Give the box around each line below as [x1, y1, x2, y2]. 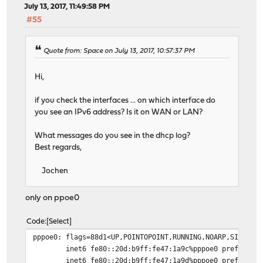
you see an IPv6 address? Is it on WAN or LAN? [35, 108, 203, 116]
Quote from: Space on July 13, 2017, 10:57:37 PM [43, 48, 195, 55]
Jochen [35, 167, 69, 175]
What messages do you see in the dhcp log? [35, 131, 191, 140]
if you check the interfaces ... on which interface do [35, 96, 216, 104]
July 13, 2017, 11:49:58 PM [24, 3, 110, 11]
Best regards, [35, 143, 82, 151]
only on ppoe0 [25, 193, 80, 203]
